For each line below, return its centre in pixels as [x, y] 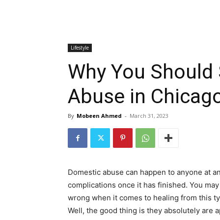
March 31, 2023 [149, 116]
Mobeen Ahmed [99, 116]
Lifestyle [80, 48]
